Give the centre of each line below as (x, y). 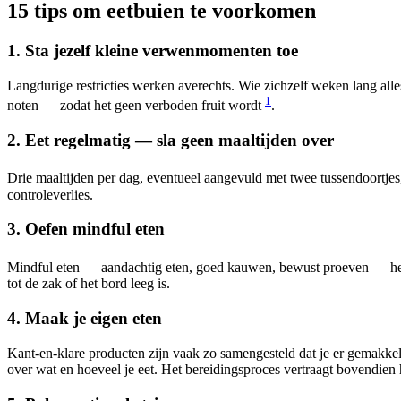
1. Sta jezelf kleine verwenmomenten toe (153, 50)
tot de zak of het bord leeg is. (89, 284)
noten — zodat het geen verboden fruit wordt (136, 105)
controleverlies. (50, 194)
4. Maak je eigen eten (85, 319)
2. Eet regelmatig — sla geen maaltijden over (171, 140)
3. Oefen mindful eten (86, 229)
